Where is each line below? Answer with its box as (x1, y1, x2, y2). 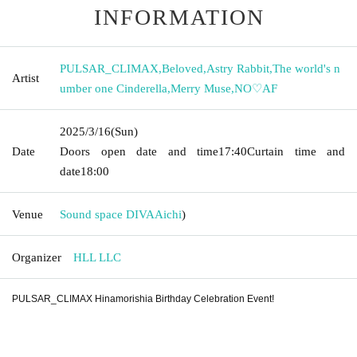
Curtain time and (247, 144, 345, 158)
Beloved (162, 61, 203, 75)
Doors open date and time (60, 144, 218, 158)
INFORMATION (94, 4, 265, 29)
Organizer (12, 250, 61, 264)
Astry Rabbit (206, 61, 269, 75)
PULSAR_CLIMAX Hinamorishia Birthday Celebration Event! (12, 292, 274, 304)
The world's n (273, 61, 340, 75)
